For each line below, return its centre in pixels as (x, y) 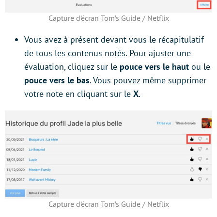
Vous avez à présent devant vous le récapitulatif (114, 40)
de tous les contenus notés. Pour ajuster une (108, 53)
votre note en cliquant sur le (79, 94)
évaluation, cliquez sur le (72, 67)
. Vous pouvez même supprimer (148, 80)
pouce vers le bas (57, 80)
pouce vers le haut (155, 67)
